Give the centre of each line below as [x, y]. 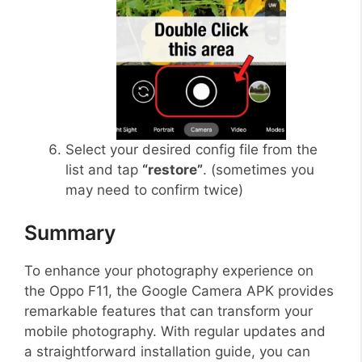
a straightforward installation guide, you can [167, 352]
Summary [70, 233]
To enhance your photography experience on [169, 271]
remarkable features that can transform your [168, 311]
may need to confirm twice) [154, 189]
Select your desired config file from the [192, 149]
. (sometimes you [259, 169]
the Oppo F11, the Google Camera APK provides [179, 291]
